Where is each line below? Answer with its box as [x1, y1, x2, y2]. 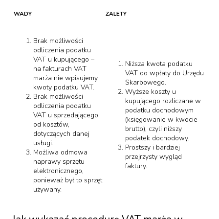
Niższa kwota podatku [125, 59, 193, 68]
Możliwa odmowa [33, 148, 88, 157]
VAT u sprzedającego [33, 110, 98, 120]
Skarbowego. [125, 78, 166, 87]
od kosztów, [33, 120, 69, 129]
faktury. [125, 161, 147, 171]
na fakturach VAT [33, 64, 87, 73]
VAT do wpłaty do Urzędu [125, 68, 204, 78]
